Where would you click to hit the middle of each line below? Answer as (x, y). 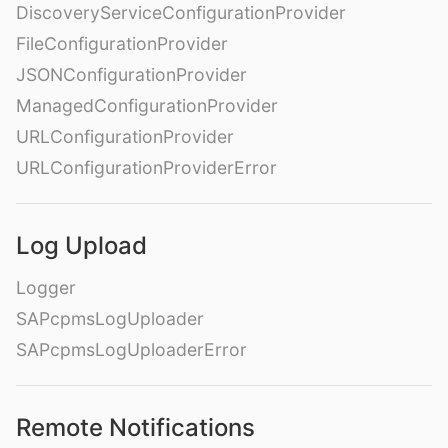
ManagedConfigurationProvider (147, 105)
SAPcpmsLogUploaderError (131, 349)
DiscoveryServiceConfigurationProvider (181, 12)
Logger (46, 287)
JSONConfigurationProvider (131, 74)
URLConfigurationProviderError (146, 167)
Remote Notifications (135, 427)
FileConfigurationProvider (122, 43)
